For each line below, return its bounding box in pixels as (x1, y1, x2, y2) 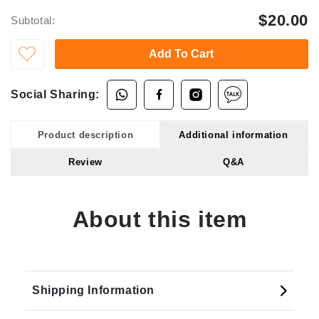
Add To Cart (149, 47, 214, 60)
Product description (37, 129, 134, 140)
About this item (72, 206, 247, 232)
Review (68, 156, 103, 167)
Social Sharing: (11, 88, 100, 100)
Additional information (179, 129, 288, 140)
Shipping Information (32, 283, 155, 296)
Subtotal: (11, 14, 56, 26)
